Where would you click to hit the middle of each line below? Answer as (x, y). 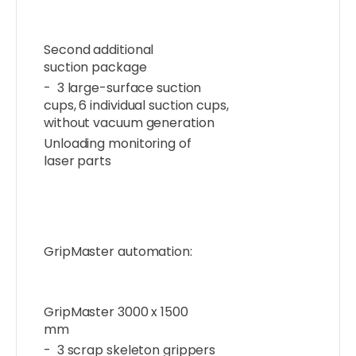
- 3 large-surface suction (123, 88)
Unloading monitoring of (118, 144)
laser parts (77, 161)
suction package (95, 68)
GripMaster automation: (118, 252)
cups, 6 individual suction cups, (136, 106)
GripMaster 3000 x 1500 (116, 312)
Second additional (99, 50)
